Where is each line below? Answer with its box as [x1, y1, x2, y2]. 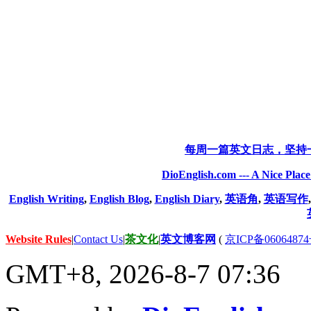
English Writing [8, 193, 84, 205]
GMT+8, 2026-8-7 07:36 [6, 259, 280, 289]
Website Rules [6, 233, 72, 246]
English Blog [89, 193, 149, 205]
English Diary [154, 193, 219, 205]
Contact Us [74, 233, 123, 246]
